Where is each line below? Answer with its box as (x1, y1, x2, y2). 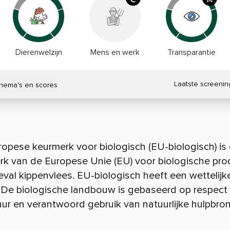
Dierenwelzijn (15, 47, 62, 57)
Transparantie (167, 47, 216, 57)
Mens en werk (90, 47, 140, 57)
